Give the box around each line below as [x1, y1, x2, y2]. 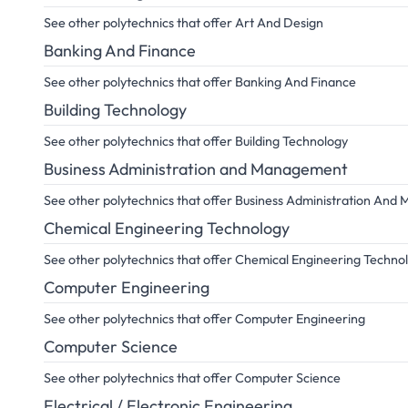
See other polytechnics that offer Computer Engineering [44, 311, 365, 327]
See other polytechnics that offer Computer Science [44, 370, 341, 386]
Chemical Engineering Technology [44, 218, 290, 239]
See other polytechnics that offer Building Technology [44, 133, 348, 149]
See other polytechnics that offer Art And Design [44, 15, 323, 31]
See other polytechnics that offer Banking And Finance [44, 74, 356, 90]
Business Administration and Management [44, 158, 348, 179]
